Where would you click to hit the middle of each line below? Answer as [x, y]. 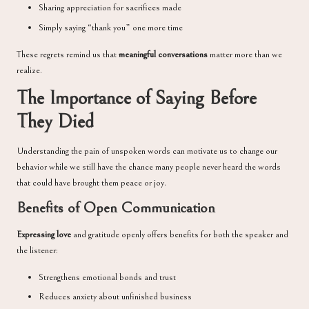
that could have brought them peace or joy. [91, 182]
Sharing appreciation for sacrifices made [110, 8]
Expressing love [44, 235]
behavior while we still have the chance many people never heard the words [149, 167]
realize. [29, 70]
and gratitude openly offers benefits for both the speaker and [180, 235]
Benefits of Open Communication [116, 208]
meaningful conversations [163, 54]
